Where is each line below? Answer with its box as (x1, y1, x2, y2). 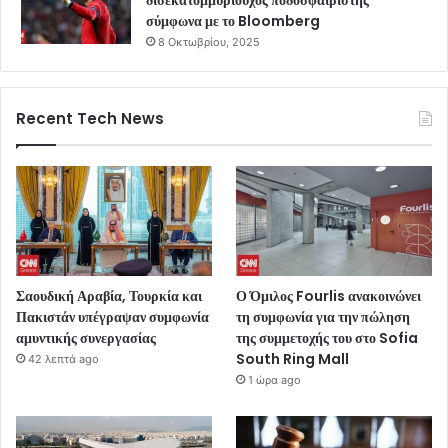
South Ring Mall (236, 349, 350, 370)
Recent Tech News (16, 107, 164, 129)
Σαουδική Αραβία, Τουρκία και (16, 286, 202, 307)
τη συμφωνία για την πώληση (236, 307, 411, 328)
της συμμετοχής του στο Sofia (236, 328, 419, 349)
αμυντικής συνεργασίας (16, 328, 156, 349)
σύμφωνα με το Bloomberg (146, 10, 320, 31)
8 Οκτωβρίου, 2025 (158, 34, 260, 49)
